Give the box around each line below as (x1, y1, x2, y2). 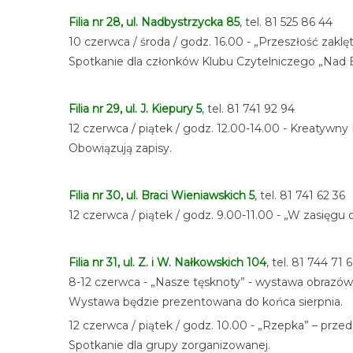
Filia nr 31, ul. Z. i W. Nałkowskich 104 (69, 255, 266, 269)
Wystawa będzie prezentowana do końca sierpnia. (69, 295, 343, 309)
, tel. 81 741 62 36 (255, 188, 345, 203)
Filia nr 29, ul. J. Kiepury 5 (69, 102, 202, 116)
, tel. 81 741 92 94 (202, 102, 295, 116)
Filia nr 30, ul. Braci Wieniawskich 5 (69, 188, 255, 203)
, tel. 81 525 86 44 (240, 15, 333, 29)
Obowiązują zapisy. (69, 141, 172, 155)
